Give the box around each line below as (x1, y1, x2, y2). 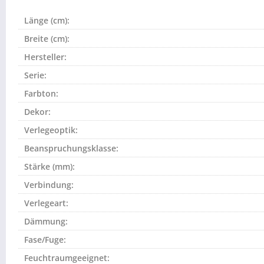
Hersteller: (24, 51, 67, 62)
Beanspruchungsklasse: (24, 143, 118, 154)
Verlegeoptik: (24, 124, 78, 136)
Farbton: (24, 88, 58, 99)
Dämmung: (24, 216, 68, 227)
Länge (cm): (24, 15, 70, 26)
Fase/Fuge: (24, 234, 66, 245)
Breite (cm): (24, 33, 70, 44)
